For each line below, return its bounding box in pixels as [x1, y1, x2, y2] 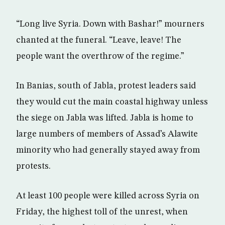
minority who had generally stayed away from [16, 146, 200, 155]
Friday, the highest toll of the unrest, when [16, 207, 188, 216]
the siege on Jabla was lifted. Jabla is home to [16, 114, 193, 123]
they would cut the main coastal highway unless [16, 97, 208, 106]
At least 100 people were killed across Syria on [16, 191, 199, 200]
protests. [16, 162, 51, 171]
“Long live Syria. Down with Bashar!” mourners [16, 20, 204, 29]
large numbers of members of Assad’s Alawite [16, 130, 198, 139]
